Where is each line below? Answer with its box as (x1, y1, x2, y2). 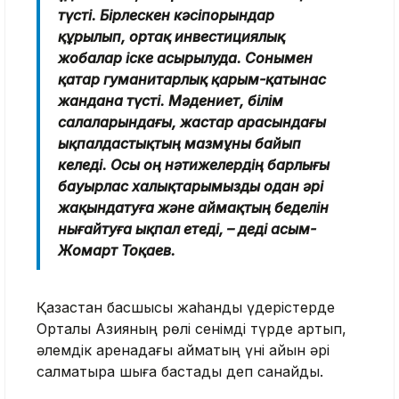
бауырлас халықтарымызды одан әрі (58, 176, 323, 195)
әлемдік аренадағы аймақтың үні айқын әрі (37, 340, 330, 359)
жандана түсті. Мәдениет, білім (58, 91, 283, 110)
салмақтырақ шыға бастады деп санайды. (37, 362, 323, 380)
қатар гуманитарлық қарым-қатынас (58, 69, 326, 88)
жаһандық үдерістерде (177, 297, 335, 316)
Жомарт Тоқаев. (58, 240, 175, 259)
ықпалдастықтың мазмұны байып (58, 134, 301, 152)
